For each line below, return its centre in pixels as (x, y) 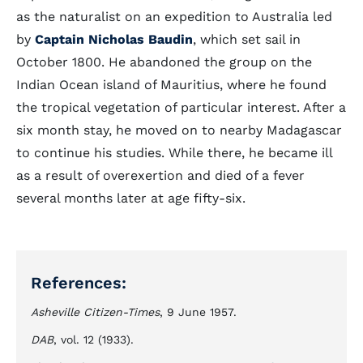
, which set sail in (247, 39)
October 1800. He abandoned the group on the (164, 62)
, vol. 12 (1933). (94, 340)
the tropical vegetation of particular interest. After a (181, 107)
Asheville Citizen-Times (95, 312)
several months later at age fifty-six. (131, 198)
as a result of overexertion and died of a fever (160, 175)
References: (79, 283)
